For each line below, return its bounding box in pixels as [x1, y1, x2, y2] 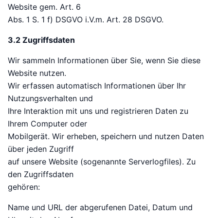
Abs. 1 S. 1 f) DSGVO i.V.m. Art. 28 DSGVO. [8, 15, 163, 25]
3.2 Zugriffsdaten [8, 35, 75, 45]
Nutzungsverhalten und [8, 93, 93, 104]
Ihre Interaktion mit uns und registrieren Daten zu [8, 106, 188, 116]
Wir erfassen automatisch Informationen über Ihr [8, 81, 186, 91]
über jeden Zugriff [8, 144, 74, 154]
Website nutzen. [8, 68, 66, 78]
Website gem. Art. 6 [8, 2, 81, 12]
